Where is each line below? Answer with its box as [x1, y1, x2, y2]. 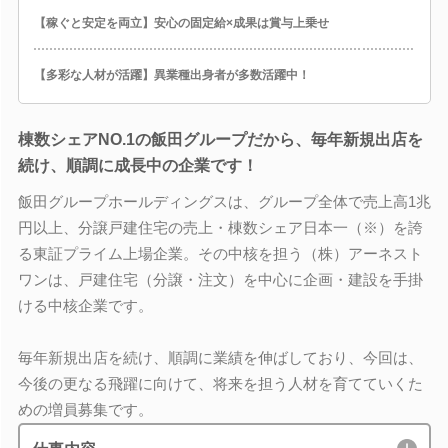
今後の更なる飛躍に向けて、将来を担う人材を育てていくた [17, 374, 423, 392]
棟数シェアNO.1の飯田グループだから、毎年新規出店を [17, 131, 423, 148]
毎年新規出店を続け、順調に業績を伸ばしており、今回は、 [17, 348, 423, 366]
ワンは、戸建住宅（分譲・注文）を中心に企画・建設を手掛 [17, 270, 423, 288]
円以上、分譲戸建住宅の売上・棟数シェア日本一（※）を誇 [17, 218, 423, 236]
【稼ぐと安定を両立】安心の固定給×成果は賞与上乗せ [33, 15, 329, 30]
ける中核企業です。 [17, 296, 153, 314]
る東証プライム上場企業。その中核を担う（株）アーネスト [17, 244, 423, 262]
